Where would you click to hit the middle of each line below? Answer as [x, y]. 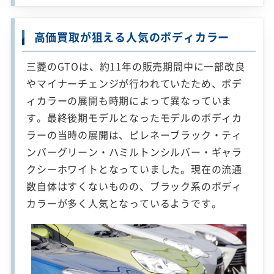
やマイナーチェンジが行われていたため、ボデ [135, 83]
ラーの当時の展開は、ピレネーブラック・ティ [135, 134]
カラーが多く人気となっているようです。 [124, 203]
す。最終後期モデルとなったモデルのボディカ [135, 117]
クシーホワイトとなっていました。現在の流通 [135, 168]
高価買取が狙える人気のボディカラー [132, 37]
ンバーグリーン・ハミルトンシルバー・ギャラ [135, 151]
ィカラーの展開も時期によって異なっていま [129, 100]
